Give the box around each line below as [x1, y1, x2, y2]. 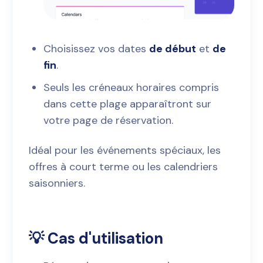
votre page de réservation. [43, 113, 173, 128]
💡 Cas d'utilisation [29, 228, 163, 249]
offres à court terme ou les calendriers [29, 160, 218, 174]
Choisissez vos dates [43, 42, 149, 56]
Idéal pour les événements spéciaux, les [29, 143, 221, 158]
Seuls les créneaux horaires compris [43, 80, 219, 95]
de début [149, 42, 196, 56]
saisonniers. [29, 176, 85, 191]
